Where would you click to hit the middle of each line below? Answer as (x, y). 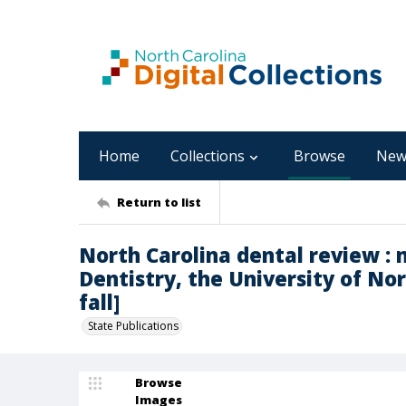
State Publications (133, 326)
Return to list (159, 202)
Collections (208, 156)
